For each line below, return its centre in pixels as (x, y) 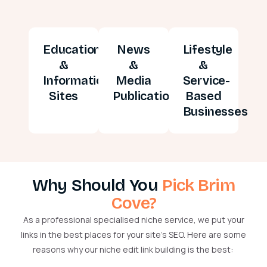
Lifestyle (207, 50)
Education (72, 50)
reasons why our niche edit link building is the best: (133, 250)
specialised (116, 220)
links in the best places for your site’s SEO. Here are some (133, 235)
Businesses (215, 112)
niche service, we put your (192, 220)
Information (77, 81)
